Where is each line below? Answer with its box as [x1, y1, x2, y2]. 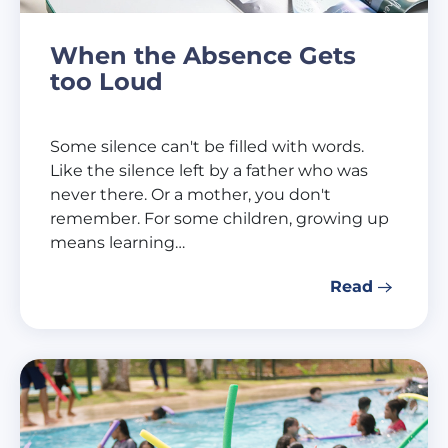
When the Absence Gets [50, 40, 356, 70]
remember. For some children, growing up [50, 208, 389, 228]
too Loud [50, 66, 163, 96]
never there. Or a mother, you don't [50, 184, 331, 204]
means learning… [50, 232, 185, 252]
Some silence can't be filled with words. [50, 136, 364, 156]
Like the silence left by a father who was [50, 160, 368, 180]
